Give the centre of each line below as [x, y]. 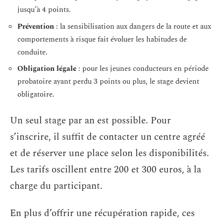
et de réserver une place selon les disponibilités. [110, 153]
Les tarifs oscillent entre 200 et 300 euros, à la [106, 169]
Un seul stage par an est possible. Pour [90, 120]
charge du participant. [56, 186]
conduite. [32, 52]
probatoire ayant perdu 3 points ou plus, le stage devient [108, 82]
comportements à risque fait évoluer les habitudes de [102, 39]
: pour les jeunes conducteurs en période [142, 69]
